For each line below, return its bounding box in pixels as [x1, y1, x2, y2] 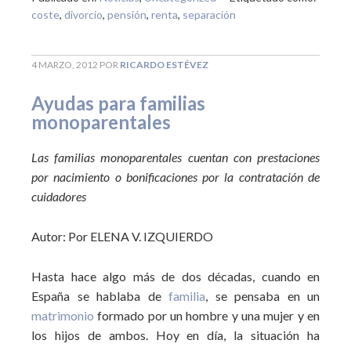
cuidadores [31, 189, 86, 204]
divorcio [64, 8, 103, 21]
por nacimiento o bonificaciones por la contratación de [31, 169, 320, 184]
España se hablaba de [31, 288, 168, 303]
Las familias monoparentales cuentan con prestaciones [31, 150, 320, 165]
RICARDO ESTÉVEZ [120, 59, 208, 71]
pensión [107, 8, 147, 21]
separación [183, 8, 236, 21]
